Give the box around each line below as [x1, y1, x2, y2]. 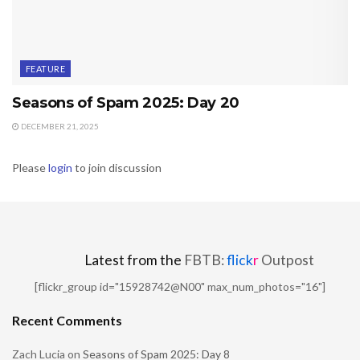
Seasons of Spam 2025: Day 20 [12, 93, 239, 112]
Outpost [259, 251, 314, 268]
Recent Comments [12, 312, 122, 328]
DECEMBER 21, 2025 [19, 121, 99, 131]
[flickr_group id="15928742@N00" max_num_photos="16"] [35, 279, 325, 293]
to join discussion [72, 160, 162, 174]
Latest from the [84, 251, 184, 268]
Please [12, 160, 48, 174]
